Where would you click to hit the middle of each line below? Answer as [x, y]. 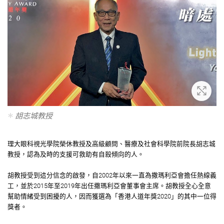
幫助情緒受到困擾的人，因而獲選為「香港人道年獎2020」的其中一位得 [112, 196]
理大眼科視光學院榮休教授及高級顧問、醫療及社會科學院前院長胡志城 [111, 143]
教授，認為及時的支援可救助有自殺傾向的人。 [76, 154]
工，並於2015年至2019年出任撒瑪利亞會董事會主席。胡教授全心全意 [109, 185]
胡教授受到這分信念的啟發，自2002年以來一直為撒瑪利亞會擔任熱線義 [112, 175]
